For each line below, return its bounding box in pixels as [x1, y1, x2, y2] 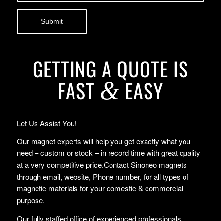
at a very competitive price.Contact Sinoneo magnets [16, 159, 187, 170]
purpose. [16, 195, 45, 206]
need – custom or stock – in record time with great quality [16, 147, 200, 158]
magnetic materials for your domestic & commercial [16, 183, 183, 194]
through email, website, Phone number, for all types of [16, 171, 188, 182]
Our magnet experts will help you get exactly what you [16, 136, 190, 147]
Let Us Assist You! [16, 117, 76, 128]
